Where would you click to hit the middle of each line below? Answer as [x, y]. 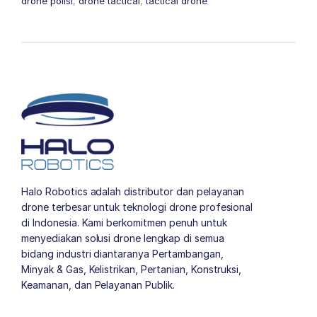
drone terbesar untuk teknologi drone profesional [137, 207]
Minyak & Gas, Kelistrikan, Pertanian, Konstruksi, [132, 270]
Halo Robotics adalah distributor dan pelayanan [133, 192]
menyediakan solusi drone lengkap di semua [123, 238]
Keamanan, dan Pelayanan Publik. [98, 285]
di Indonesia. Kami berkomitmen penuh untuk [124, 223]
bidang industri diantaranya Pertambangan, [122, 254]
